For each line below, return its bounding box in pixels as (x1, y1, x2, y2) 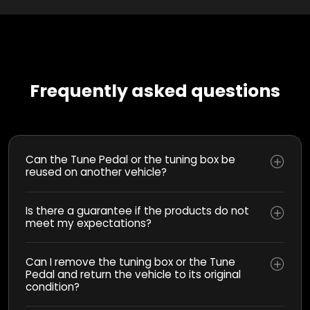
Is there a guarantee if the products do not (26, 203, 249, 218)
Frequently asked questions (30, 78, 280, 103)
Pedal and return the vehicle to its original (26, 266, 241, 282)
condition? (26, 279, 80, 294)
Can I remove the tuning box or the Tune (26, 254, 235, 269)
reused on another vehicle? (26, 165, 167, 180)
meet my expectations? (26, 215, 152, 230)
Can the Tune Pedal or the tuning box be (26, 152, 235, 167)
